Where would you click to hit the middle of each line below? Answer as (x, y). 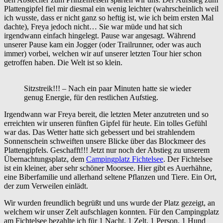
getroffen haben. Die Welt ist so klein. (63, 62)
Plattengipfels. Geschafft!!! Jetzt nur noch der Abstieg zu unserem (107, 150)
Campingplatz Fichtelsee (125, 159)
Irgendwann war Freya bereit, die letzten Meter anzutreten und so (106, 114)
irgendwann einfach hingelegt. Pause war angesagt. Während (100, 35)
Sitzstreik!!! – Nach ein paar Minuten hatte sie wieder (108, 88)
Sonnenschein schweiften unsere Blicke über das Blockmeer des (105, 141)
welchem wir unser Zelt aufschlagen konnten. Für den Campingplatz (111, 212)
